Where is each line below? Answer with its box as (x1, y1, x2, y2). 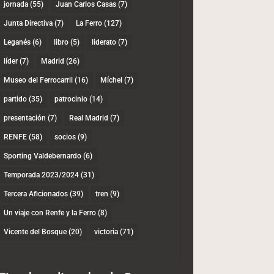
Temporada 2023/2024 (3, 171, 79, 180)
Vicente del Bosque (3, 228, 67, 237)
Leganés (3, 38, 31, 47)
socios (54, 133, 76, 142)
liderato (91, 38, 116, 47)
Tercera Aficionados (3, 190, 68, 199)
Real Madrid (68, 114, 108, 123)
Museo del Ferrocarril (3, 76, 73, 85)
